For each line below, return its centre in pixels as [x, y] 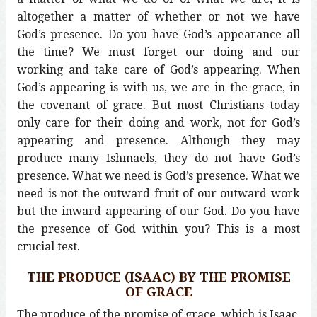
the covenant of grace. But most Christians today [158, 105]
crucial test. [48, 246]
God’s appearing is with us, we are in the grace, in [158, 87]
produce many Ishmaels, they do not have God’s [158, 158]
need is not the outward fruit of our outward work [158, 193]
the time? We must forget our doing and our [158, 52]
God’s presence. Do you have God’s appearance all [158, 34]
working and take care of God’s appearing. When [158, 69]
